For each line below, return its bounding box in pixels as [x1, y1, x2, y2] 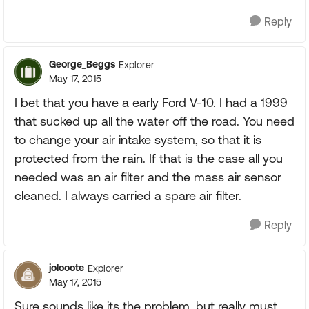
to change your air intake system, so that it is [14, 132, 261, 147]
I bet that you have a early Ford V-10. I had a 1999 [14, 95, 288, 110]
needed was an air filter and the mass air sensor [14, 170, 281, 184]
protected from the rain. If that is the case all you [14, 151, 283, 166]
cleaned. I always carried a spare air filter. [14, 188, 241, 203]
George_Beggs [49, 59, 115, 70]
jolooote [49, 262, 84, 273]
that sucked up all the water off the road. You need [14, 114, 295, 128]
